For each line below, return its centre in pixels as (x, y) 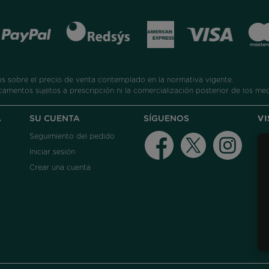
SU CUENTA (54, 119)
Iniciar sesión (52, 152)
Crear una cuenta (60, 167)
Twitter (218, 137)
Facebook (191, 137)
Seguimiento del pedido (72, 136)
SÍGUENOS (166, 119)
